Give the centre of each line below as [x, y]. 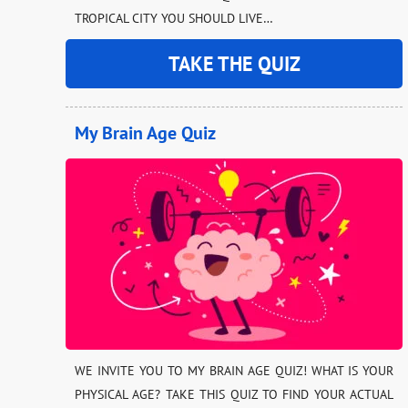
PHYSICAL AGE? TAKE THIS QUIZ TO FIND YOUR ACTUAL [234, 394]
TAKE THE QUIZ [234, 63]
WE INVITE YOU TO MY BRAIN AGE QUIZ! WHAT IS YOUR [234, 370]
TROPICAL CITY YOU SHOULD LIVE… [174, 18]
